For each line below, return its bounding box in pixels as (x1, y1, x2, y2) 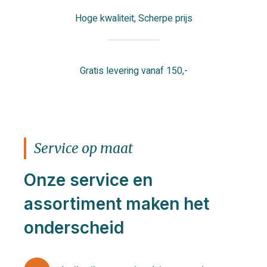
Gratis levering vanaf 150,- (79, 64, 188, 78)
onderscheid (24, 218, 124, 238)
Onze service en (24, 170, 153, 190)
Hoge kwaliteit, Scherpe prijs (74, 11, 193, 26)
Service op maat (34, 139, 133, 157)
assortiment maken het (24, 194, 209, 214)
